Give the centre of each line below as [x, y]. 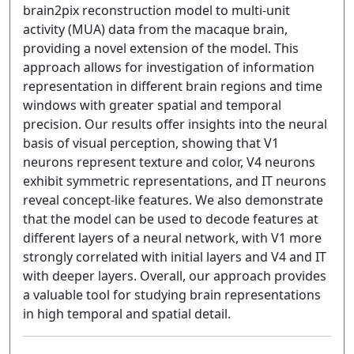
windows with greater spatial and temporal [152, 105]
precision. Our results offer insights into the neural [175, 124]
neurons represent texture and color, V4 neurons [169, 162]
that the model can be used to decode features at [171, 219]
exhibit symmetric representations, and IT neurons [175, 181]
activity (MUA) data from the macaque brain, [155, 29]
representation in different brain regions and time [173, 86]
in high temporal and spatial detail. [127, 314]
